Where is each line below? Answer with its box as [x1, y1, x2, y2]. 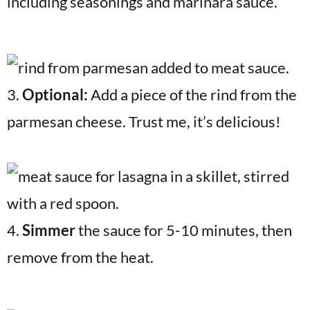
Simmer [22, 221, 75, 239]
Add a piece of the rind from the [91, 85, 297, 104]
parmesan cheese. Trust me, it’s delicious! [7, 112, 281, 131]
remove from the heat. [7, 248, 154, 266]
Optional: [22, 85, 91, 104]
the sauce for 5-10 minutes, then [75, 221, 292, 239]
